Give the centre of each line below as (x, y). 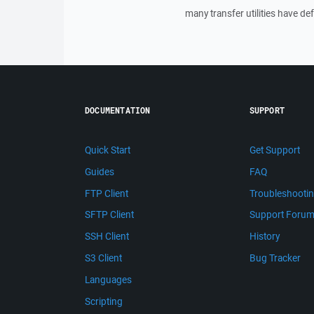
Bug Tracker (275, 258)
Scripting (104, 301)
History (264, 237)
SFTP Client (109, 215)
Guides (100, 171)
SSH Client (107, 237)
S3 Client (103, 258)
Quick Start (108, 150)
